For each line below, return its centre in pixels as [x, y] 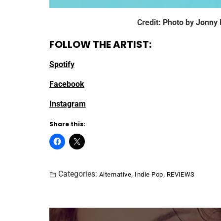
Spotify [62, 65]
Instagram [68, 104]
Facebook [67, 84]
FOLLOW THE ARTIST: [100, 45]
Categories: [78, 174]
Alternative [115, 175]
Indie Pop [149, 175]
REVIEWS [181, 175]
